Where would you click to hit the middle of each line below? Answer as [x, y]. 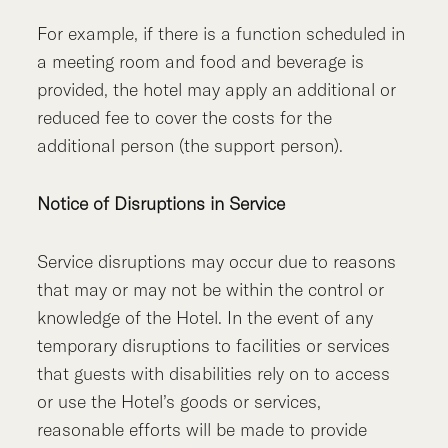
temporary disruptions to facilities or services [214, 346]
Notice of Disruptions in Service [161, 204]
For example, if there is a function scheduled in [221, 34]
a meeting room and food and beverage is [201, 62]
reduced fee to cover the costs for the [185, 118]
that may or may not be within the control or [211, 290]
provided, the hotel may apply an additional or [217, 90]
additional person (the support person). [190, 146]
